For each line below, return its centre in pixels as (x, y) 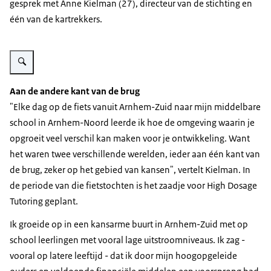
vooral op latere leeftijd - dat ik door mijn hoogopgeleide (123, 255)
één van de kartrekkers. (56, 19)
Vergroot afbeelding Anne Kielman (69, 50)
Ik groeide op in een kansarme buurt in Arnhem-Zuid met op (129, 224)
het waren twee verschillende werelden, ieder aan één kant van (135, 154)
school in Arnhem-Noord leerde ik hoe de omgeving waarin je (132, 122)
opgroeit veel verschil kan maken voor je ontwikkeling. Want (130, 138)
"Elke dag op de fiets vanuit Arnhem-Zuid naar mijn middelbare (135, 106)
